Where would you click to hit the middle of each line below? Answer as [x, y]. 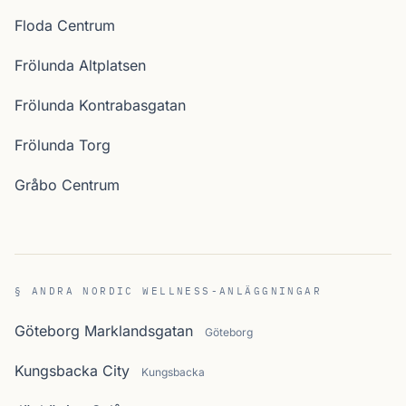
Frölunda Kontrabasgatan [100, 105]
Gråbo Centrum [67, 185]
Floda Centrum [65, 25]
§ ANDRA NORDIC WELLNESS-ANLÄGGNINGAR [169, 291]
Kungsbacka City [72, 371]
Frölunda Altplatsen [80, 65]
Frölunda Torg [63, 145]
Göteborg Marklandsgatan [104, 331]
